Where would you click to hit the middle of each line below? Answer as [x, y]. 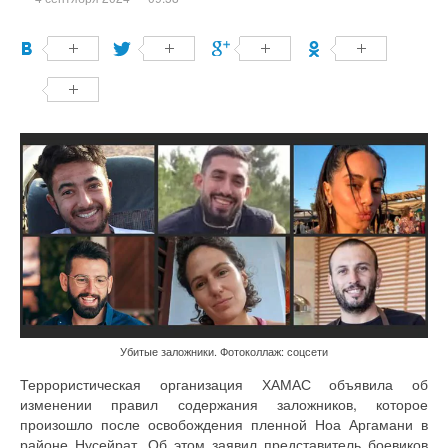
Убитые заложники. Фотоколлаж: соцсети [224, 350]
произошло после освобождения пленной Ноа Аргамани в [224, 423]
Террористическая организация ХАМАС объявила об [224, 383]
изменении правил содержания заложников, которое [224, 403]
